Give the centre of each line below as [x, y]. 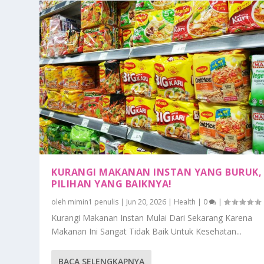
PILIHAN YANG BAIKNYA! [112, 184]
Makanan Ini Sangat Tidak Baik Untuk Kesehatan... [147, 232]
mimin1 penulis [93, 202]
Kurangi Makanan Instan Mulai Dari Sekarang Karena [152, 218]
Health [185, 202]
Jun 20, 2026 [146, 202]
